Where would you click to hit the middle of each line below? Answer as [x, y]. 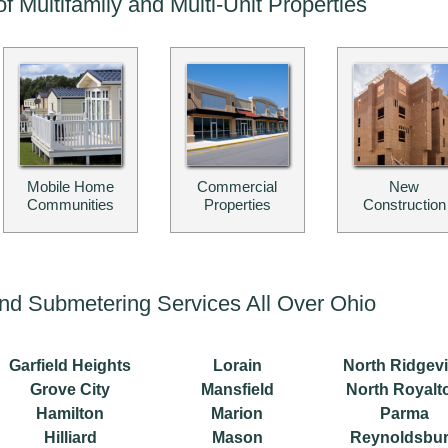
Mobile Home [70, 187]
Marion [237, 413]
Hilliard [70, 437]
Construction [404, 205]
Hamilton [70, 413]
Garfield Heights [70, 365]
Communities [70, 205]
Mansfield [237, 389]
